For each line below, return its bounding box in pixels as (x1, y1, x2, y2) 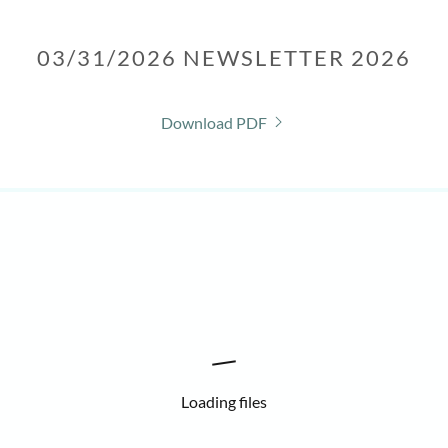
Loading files (180, 391, 267, 411)
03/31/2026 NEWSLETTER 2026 (37, 43, 411, 71)
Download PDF (160, 112, 267, 132)
